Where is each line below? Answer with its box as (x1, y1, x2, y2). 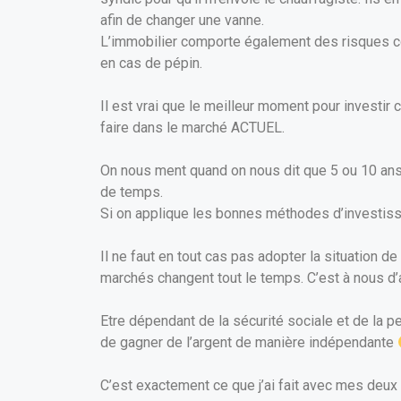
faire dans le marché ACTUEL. (100, 119, 285, 137)
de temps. (100, 183, 163, 201)
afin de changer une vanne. (100, 12, 264, 30)
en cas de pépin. (100, 55, 202, 73)
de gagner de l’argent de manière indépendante (100, 334, 397, 352)
